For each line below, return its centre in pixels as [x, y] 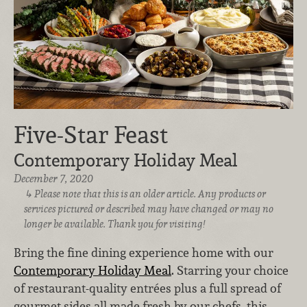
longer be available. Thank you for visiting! [114, 224]
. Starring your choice [230, 270]
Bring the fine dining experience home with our [144, 252]
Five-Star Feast [91, 135]
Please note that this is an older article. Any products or [150, 194]
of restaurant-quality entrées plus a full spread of [147, 288]
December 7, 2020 [53, 179]
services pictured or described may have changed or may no [148, 209]
